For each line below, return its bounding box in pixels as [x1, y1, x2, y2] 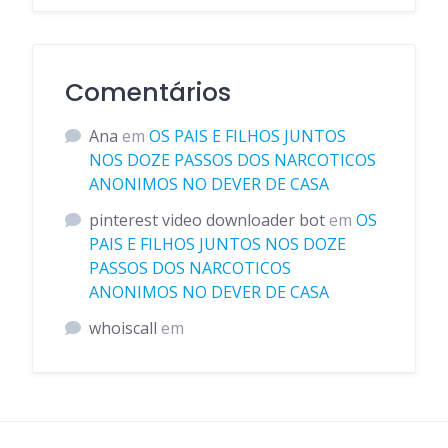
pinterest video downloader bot [89, 209, 325, 231]
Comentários [65, 75, 231, 110]
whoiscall [89, 317, 157, 339]
